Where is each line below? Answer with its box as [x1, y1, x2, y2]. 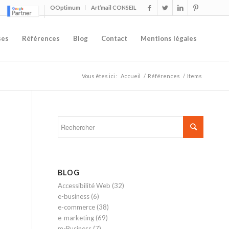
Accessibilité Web [58, 181, 111, 190]
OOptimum [50, 4, 80, 11]
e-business [58, 192, 90, 200]
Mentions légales [141, 34, 197, 42]
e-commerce [58, 203, 96, 211]
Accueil [121, 73, 141, 79]
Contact [101, 34, 127, 42]
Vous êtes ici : [82, 73, 118, 79]
